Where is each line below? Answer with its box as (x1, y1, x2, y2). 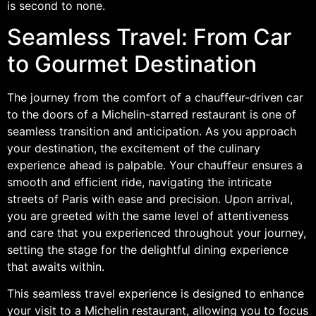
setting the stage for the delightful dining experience (7, 242, 288, 257)
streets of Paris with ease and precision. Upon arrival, (7, 191, 293, 206)
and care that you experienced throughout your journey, (7, 225, 306, 240)
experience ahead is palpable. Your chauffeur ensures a (7, 157, 303, 172)
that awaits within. (7, 259, 104, 274)
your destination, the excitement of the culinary (7, 140, 260, 155)
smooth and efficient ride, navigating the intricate (7, 174, 272, 189)
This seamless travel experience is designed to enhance (7, 286, 304, 301)
